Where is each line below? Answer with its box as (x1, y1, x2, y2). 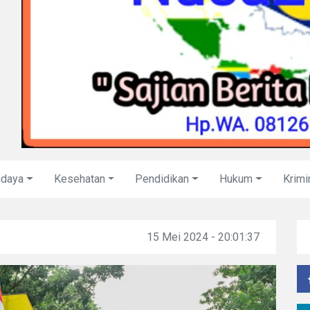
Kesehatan (53, 172, 105, 186)
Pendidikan (135, 172, 190, 186)
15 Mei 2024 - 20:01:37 (147, 230, 259, 244)
